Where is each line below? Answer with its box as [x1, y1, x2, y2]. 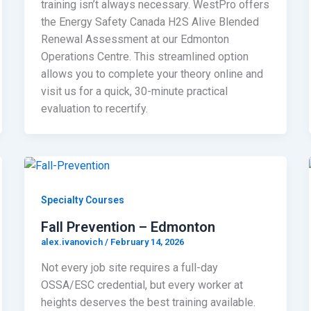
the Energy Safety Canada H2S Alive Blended [40, 15, 259, 28]
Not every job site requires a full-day [40, 261, 218, 275]
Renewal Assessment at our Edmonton [40, 32, 229, 46]
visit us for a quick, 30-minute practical [40, 84, 228, 98]
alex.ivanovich [40, 236, 105, 247]
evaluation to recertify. [40, 101, 148, 115]
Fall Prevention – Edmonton [40, 218, 215, 235]
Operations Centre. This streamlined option [40, 49, 249, 63]
